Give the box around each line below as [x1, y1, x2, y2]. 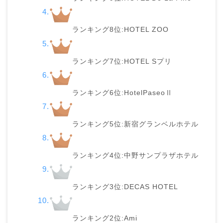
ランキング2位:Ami [72, 214, 138, 222]
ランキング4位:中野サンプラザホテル [72, 152, 199, 160]
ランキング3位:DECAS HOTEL [72, 183, 179, 191]
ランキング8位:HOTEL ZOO [72, 26, 169, 34]
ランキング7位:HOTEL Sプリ [72, 57, 172, 65]
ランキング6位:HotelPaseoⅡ [72, 89, 173, 97]
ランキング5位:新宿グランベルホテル [72, 120, 199, 128]
